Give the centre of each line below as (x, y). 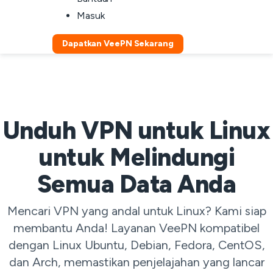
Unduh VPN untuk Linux (136, 130)
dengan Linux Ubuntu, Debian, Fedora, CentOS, (136, 245)
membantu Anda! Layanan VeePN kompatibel (136, 228)
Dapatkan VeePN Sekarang (118, 44)
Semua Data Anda (136, 184)
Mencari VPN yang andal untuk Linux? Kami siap (136, 211)
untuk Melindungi (136, 157)
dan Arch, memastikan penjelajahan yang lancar (136, 262)
